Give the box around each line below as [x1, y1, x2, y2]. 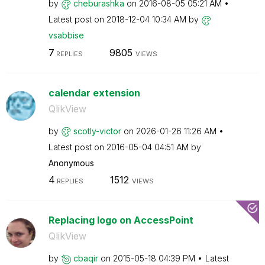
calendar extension [48, 86, 140, 99]
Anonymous [48, 157, 94, 168]
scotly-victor [73, 125, 121, 136]
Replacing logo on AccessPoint [48, 214, 193, 226]
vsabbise [48, 30, 84, 40]
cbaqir [73, 253, 98, 263]
